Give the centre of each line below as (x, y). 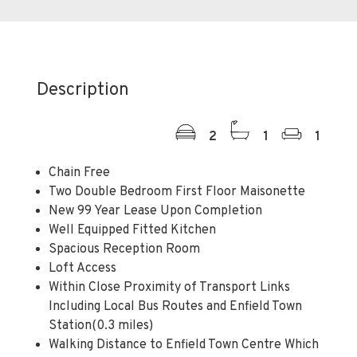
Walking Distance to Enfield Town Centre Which (184, 345)
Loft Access (82, 268)
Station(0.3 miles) (101, 326)
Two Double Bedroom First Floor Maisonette (177, 192)
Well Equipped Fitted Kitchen (132, 230)
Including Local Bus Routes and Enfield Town (175, 306)
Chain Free (79, 173)
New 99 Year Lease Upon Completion (155, 211)
